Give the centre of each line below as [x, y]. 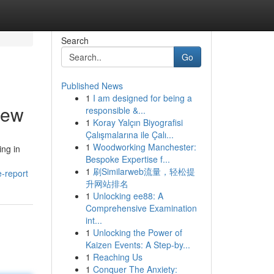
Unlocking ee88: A [128, 196]
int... [94, 220]
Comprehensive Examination [141, 208]
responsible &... [115, 110]
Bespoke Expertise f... [128, 159]
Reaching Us [117, 257]
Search [75, 40]
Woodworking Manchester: [144, 147]
